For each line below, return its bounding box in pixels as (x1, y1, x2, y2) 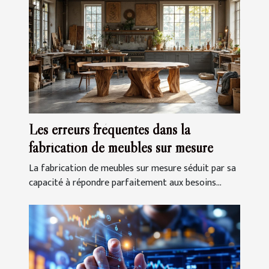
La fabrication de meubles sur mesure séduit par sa (29, 160, 236, 177)
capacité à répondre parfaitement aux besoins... (29, 175, 222, 192)
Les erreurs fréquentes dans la (29, 121, 190, 139)
